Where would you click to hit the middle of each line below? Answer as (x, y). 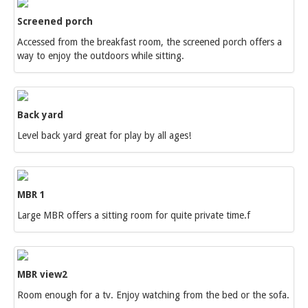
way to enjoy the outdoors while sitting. (101, 56)
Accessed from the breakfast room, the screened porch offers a (150, 42)
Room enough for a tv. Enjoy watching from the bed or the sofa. (153, 295)
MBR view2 (42, 274)
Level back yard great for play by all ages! (104, 135)
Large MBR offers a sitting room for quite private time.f (134, 215)
